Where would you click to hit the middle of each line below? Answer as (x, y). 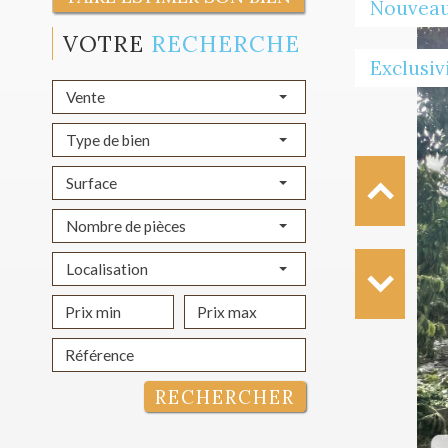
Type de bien (108, 139)
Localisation (107, 268)
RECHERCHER (225, 397)
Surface (91, 182)
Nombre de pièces (126, 225)
